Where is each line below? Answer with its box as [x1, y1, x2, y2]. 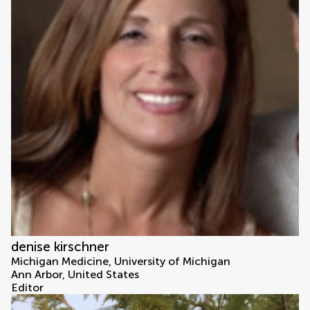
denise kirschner [11, 239, 109, 255]
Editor [11, 281, 44, 295]
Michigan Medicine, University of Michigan [11, 255, 230, 268]
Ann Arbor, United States [11, 268, 139, 282]
